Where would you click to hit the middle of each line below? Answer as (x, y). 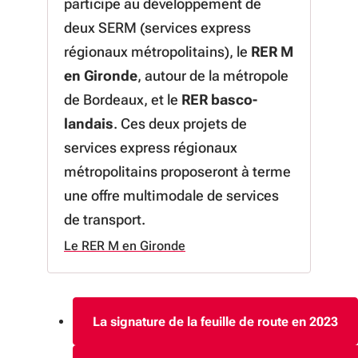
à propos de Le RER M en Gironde (220, 255)
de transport (103, 219)
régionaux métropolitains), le (157, 52)
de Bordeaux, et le (123, 99)
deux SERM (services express (157, 28)
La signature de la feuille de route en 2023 (215, 321)
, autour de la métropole (213, 76)
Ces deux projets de (184, 123)
